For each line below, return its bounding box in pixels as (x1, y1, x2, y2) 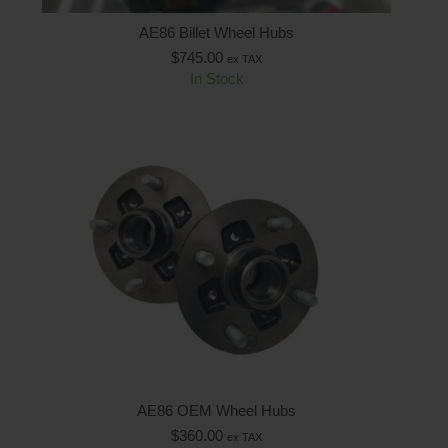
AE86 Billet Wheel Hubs (139, 23, 294, 41)
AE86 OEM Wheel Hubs (137, 401, 296, 419)
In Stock (189, 69, 244, 87)
